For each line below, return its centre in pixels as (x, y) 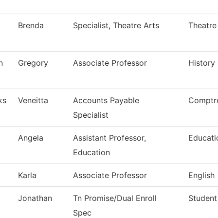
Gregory (33, 63)
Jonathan (35, 198)
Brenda (31, 26)
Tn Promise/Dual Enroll (115, 198)
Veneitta (33, 100)
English (201, 175)
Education (91, 153)
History (202, 63)
